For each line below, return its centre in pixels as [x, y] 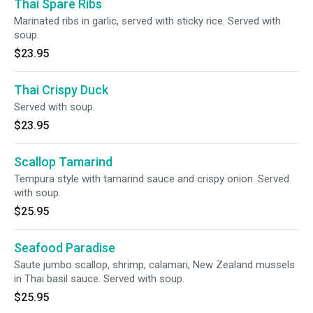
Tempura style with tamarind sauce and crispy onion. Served [152, 179]
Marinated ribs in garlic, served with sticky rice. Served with [147, 21]
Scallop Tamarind [63, 162]
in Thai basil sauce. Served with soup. [99, 279]
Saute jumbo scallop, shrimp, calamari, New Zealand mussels [154, 265]
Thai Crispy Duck [61, 90]
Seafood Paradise [65, 248]
